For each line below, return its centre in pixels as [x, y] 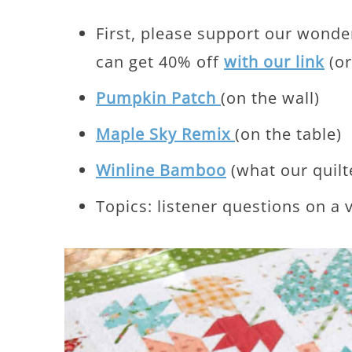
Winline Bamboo [161, 170]
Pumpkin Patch [158, 98]
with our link [274, 62]
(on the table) [288, 134]
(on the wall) [270, 98]
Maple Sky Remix [165, 134]
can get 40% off [160, 62]
